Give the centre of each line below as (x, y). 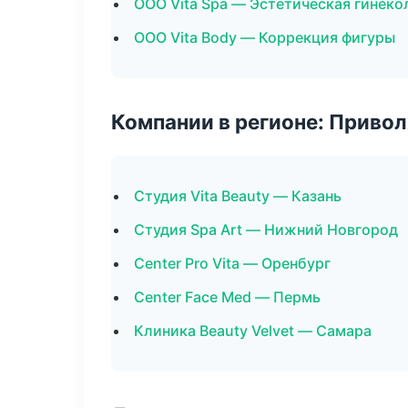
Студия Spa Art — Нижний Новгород (266, 229)
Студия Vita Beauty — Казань (238, 196)
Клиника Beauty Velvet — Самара (253, 331)
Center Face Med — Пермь (227, 297)
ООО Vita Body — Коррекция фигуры (265, 37)
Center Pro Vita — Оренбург (232, 263)
